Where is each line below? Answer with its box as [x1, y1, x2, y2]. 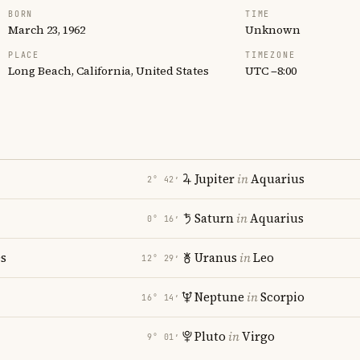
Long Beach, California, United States [8, 63, 209, 79]
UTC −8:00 [245, 63, 297, 79]
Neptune [194, 288, 244, 305]
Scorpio [260, 288, 305, 305]
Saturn [194, 210, 234, 227]
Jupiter [194, 170, 235, 187]
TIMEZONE [245, 50, 296, 60]
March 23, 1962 [8, 22, 85, 38]
